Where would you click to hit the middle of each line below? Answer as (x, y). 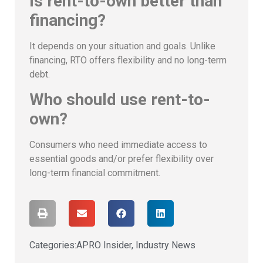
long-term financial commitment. (95, 173)
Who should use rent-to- (120, 100)
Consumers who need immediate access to (118, 145)
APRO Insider (104, 245)
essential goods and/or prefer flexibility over (122, 159)
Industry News (166, 245)
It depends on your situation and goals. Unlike (122, 46)
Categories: (53, 245)
